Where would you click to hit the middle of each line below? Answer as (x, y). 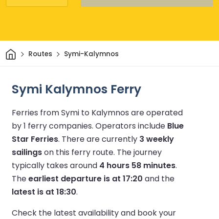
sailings (27, 152)
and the (159, 178)
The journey (139, 152)
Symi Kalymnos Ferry (77, 89)
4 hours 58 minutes (137, 165)
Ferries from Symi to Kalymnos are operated (97, 112)
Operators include (131, 126)
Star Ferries (35, 139)
